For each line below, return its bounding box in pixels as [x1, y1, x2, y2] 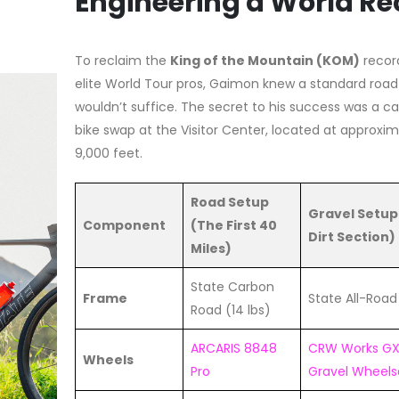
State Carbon [191, 277, 274, 296]
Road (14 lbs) [191, 300, 271, 319]
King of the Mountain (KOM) [170, 51, 360, 69]
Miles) [191, 239, 232, 257]
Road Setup [191, 192, 269, 211]
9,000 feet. [75, 143, 142, 162]
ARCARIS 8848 [191, 338, 277, 357]
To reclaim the [75, 51, 170, 69]
